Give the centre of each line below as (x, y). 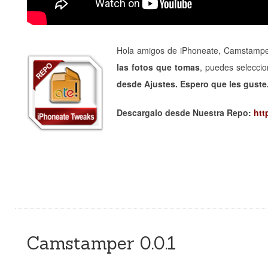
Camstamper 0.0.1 (101, 243)
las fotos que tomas (159, 67)
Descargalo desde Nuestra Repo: (185, 112)
